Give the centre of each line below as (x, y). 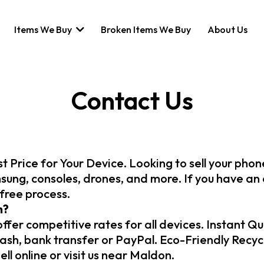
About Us (228, 29)
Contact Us (132, 100)
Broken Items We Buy (146, 29)
